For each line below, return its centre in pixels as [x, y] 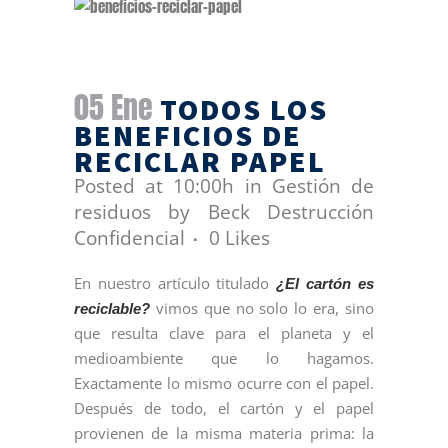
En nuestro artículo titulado [175, 283]
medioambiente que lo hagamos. [224, 358]
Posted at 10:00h [154, 186]
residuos [112, 212]
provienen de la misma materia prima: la [224, 433]
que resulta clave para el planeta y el [224, 333]
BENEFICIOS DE [188, 135]
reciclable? [112, 308]
